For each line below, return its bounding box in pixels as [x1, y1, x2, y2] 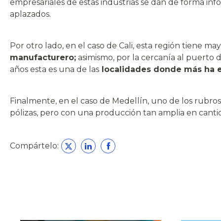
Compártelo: [10, 141, 59, 150]
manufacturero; [10, 53, 76, 62]
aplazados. [10, 9, 51, 19]
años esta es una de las [10, 65, 99, 74]
